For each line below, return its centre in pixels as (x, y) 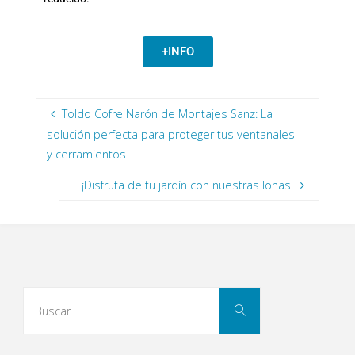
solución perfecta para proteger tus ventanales (171, 134)
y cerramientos (87, 154)
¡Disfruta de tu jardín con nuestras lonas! (188, 185)
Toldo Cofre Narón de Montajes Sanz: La (167, 113)
